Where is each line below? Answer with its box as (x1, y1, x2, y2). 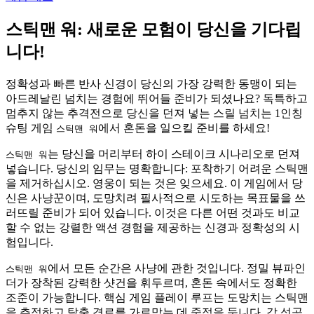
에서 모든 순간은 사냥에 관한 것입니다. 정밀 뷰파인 (48, 261, 306, 274)
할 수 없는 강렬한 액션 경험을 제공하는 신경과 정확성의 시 (6, 221, 300, 233)
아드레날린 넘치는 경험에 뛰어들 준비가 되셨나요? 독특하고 (6, 92, 308, 104)
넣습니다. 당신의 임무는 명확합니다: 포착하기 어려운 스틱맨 (6, 162, 308, 175)
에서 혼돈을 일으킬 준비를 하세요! (98, 121, 270, 134)
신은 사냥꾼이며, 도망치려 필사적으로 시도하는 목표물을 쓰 (6, 191, 306, 204)
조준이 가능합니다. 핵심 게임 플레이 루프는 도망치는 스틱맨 (6, 291, 308, 303)
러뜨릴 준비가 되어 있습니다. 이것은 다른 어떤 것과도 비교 (6, 206, 300, 219)
